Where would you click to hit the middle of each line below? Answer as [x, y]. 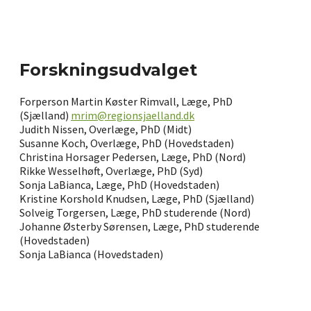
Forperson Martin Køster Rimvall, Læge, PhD [126, 102]
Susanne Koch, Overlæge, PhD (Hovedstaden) [127, 143]
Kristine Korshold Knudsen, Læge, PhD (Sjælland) [137, 199]
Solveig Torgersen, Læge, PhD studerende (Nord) [135, 213]
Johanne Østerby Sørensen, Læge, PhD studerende [140, 227]
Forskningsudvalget [108, 70]
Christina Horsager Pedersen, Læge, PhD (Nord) [133, 157]
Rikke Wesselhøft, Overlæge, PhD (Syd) [111, 171]
